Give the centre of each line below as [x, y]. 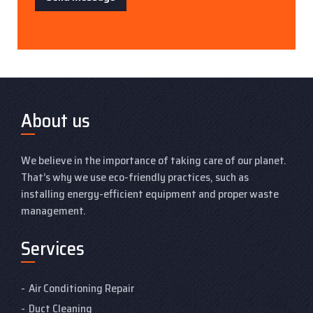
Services [53, 248]
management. [53, 210]
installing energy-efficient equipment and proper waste [150, 194]
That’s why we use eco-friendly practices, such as [135, 177]
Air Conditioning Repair [81, 288]
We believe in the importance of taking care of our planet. [154, 160]
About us [56, 120]
